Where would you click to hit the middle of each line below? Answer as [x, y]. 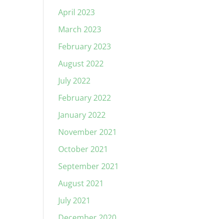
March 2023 [80, 29]
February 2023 [85, 46]
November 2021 [88, 132]
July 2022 [75, 81]
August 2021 [81, 183]
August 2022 [81, 64]
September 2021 [89, 166]
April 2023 [77, 12]
